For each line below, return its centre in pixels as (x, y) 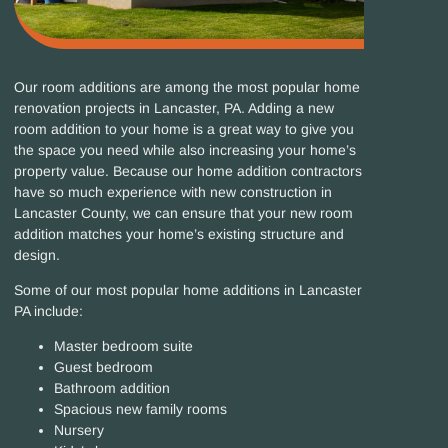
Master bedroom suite (123, 346)
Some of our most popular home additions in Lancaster (188, 290)
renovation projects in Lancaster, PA (127, 107)
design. (39, 254)
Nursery (79, 430)
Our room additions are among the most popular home (187, 86)
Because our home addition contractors (237, 170)
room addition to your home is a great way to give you (184, 128)
